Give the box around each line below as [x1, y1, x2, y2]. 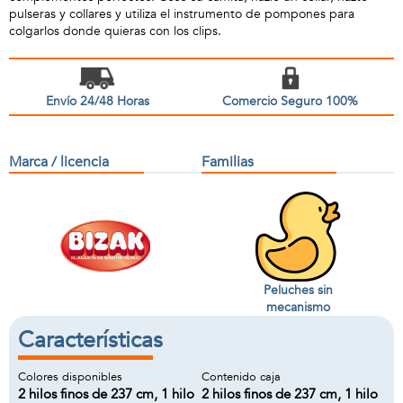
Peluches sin [263, 282, 333, 299]
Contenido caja [201, 369, 281, 385]
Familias [201, 152, 254, 172]
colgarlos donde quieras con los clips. [9, 22, 221, 40]
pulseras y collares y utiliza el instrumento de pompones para [9, 5, 354, 22]
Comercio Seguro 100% [221, 93, 358, 110]
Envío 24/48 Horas [45, 93, 149, 110]
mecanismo [265, 299, 330, 316]
